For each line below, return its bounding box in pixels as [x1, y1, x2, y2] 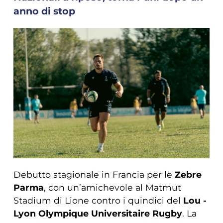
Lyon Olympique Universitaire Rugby [13, 208, 182, 219]
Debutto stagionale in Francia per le [13, 169, 175, 180]
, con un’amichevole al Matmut [43, 182, 181, 193]
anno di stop [13, 4, 75, 17]
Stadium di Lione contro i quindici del [13, 195, 183, 206]
